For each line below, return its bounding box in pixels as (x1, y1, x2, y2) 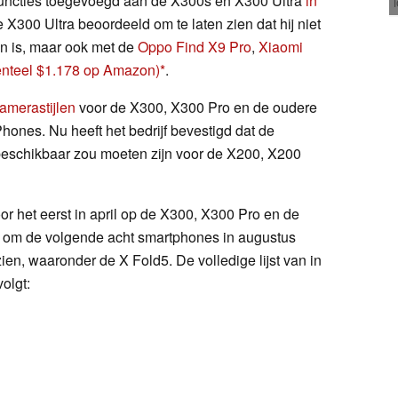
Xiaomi (259, 36, 303, 57)
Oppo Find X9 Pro (138, 36, 251, 57)
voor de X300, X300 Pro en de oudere (76, 96, 317, 117)
